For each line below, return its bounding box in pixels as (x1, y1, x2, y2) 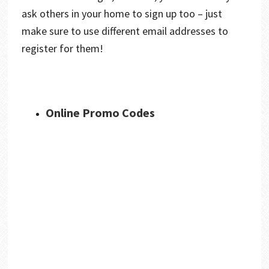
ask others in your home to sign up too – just (21, 6, 222, 20)
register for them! (21, 41, 103, 55)
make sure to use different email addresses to (21, 23, 228, 38)
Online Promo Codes (45, 104, 155, 120)
